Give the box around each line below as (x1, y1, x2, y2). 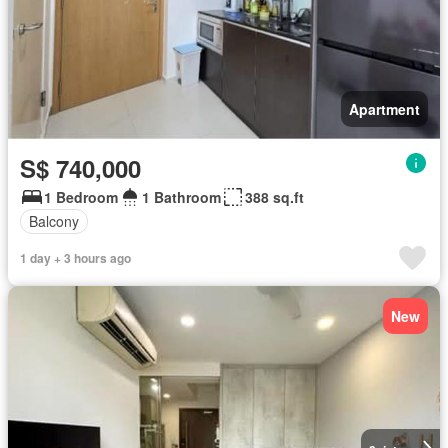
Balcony (29, 211, 79, 232)
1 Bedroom (44, 186, 118, 207)
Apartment (349, 98, 420, 119)
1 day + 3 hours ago (20, 248, 131, 267)
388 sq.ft (245, 186, 304, 207)
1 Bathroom (142, 186, 221, 207)
